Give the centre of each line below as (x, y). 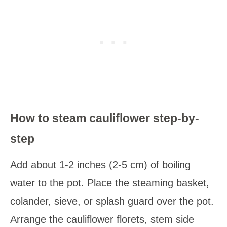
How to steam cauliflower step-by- (105, 118)
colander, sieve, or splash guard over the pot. (112, 201)
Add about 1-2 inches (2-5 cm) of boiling (100, 165)
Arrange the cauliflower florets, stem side (102, 220)
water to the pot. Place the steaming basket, (110, 183)
